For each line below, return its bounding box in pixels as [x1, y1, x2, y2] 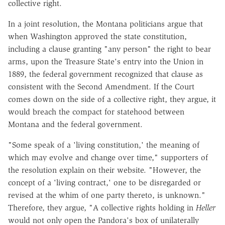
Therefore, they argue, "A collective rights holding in [8, 202, 196, 212]
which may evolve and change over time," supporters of [8, 152, 208, 162]
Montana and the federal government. [8, 119, 143, 129]
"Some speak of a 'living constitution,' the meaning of [8, 140, 199, 150]
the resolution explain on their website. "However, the [8, 165, 201, 175]
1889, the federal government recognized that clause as [8, 69, 203, 79]
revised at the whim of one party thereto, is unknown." [8, 190, 205, 200]
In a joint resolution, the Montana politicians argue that [8, 19, 203, 29]
